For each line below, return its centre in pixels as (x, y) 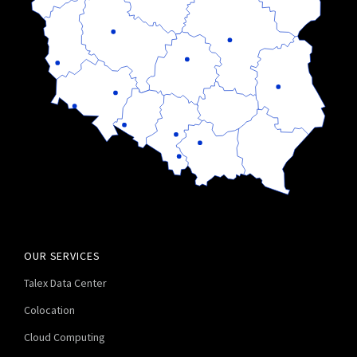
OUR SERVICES (62, 255)
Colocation (49, 310)
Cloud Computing (65, 337)
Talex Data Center (65, 282)
